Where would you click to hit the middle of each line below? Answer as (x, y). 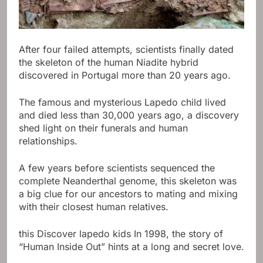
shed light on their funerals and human (103, 128)
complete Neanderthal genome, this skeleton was (128, 181)
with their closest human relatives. (94, 206)
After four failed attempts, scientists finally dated (126, 49)
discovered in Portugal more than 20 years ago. (125, 75)
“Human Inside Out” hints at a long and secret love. (131, 246)
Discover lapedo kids (84, 233)
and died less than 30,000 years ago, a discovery (129, 115)
